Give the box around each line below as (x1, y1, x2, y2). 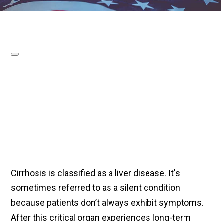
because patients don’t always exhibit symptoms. (11, 197, 204, 208)
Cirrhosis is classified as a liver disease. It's (11, 168, 181, 179)
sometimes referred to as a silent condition (11, 183, 181, 193)
